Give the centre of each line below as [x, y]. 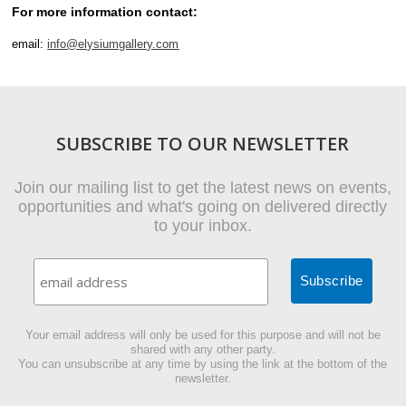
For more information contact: [105, 12]
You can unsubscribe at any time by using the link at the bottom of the [203, 363]
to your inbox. [203, 225]
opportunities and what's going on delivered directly [203, 206]
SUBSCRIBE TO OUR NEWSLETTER [203, 143]
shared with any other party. [203, 349]
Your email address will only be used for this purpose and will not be [203, 334]
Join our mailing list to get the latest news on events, [203, 187]
